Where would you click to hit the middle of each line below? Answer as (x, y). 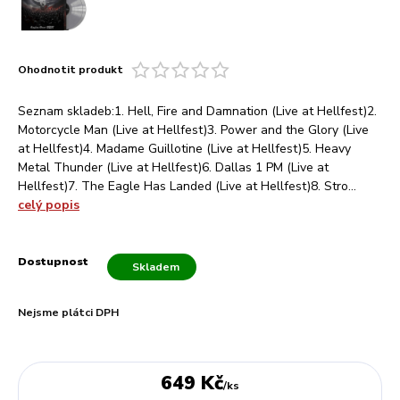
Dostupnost (53, 262)
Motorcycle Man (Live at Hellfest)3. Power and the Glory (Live (193, 130)
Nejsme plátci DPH (68, 313)
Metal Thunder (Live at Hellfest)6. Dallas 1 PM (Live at (173, 168)
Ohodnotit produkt (71, 70)
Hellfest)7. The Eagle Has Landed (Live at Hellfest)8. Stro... (187, 187)
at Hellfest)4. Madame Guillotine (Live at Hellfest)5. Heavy (184, 149)
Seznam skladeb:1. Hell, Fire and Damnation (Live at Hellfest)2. (197, 112)
